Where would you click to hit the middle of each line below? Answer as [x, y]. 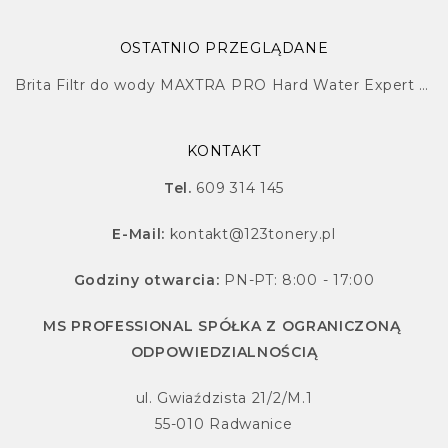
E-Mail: [141, 233]
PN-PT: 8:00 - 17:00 [299, 279]
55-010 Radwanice [224, 423]
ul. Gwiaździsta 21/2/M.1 [224, 397]
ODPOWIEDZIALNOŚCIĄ [224, 351]
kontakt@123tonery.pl [252, 233]
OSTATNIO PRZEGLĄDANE [224, 47]
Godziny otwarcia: [149, 279]
